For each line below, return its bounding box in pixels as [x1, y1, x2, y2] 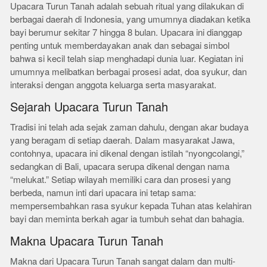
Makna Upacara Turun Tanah [10, 234, 164, 249]
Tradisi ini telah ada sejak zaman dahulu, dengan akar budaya [10, 122, 249, 133]
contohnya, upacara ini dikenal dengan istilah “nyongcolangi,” [10, 148, 245, 159]
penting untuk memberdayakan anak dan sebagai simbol [10, 40, 230, 51]
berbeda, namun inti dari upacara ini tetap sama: [10, 187, 197, 198]
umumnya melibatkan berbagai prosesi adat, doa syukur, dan [10, 66, 247, 77]
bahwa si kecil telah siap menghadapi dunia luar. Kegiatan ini [10, 53, 244, 64]
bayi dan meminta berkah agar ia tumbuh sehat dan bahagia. [10, 213, 245, 225]
